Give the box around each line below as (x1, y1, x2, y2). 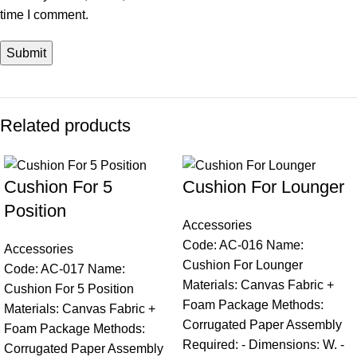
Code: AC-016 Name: (182, 237, 304, 252)
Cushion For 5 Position (4, 281, 134, 296)
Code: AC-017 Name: (4, 261, 125, 276)
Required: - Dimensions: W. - (182, 337, 344, 351)
